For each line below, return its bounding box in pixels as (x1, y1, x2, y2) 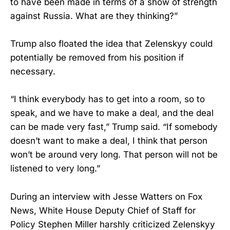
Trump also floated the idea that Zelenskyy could (10, 39, 213, 49)
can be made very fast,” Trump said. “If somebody (10, 122, 218, 132)
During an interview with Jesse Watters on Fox (10, 191, 202, 202)
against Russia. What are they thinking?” (10, 11, 178, 22)
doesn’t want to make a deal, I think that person (10, 136, 207, 146)
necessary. (10, 66, 55, 77)
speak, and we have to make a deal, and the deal (10, 108, 214, 119)
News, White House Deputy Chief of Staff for (10, 205, 196, 216)
